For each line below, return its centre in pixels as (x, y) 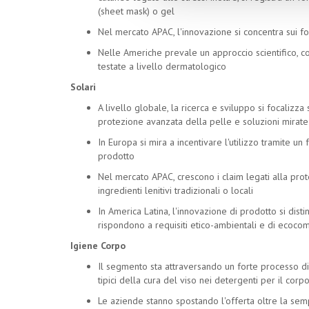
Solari (83, 87)
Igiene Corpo (98, 246)
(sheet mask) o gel (136, 11)
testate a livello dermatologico (162, 66)
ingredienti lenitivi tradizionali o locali (176, 190)
